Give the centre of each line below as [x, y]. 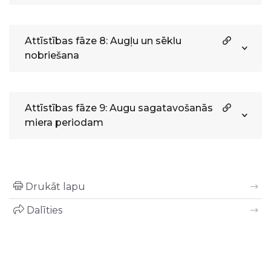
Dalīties [44, 210]
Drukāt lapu [55, 187]
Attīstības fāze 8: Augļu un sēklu [103, 41]
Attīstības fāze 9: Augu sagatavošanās [119, 108]
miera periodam [64, 122]
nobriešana [52, 55]
